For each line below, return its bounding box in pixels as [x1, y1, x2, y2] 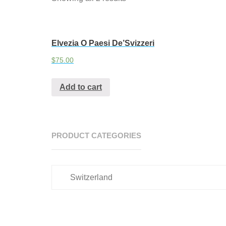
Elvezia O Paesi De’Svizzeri [51, 39, 154, 48]
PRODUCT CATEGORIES [51, 131, 141, 140]
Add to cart [60, 82, 102, 91]
